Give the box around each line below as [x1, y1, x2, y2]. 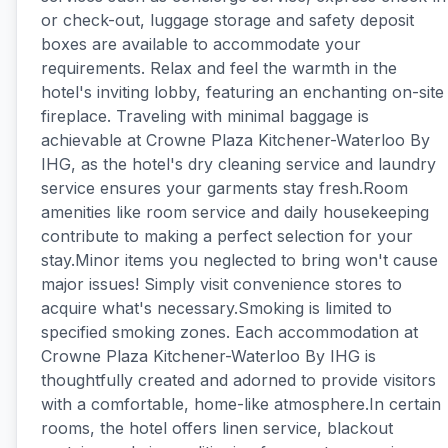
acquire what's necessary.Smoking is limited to [41, 298, 392, 318]
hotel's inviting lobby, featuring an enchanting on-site [41, 82, 444, 102]
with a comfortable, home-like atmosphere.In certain [41, 394, 441, 414]
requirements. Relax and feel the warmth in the [41, 58, 397, 78]
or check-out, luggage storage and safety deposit [41, 10, 414, 30]
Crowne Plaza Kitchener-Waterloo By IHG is [41, 346, 376, 366]
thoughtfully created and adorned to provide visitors [41, 370, 436, 390]
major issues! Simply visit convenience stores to [41, 274, 402, 294]
